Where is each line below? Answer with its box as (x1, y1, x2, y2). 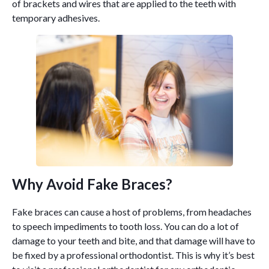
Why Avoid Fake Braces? (12, 175, 172, 193)
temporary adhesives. (12, 12, 100, 24)
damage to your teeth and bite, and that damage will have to (12, 234, 255, 246)
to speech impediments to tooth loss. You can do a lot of (12, 220, 239, 232)
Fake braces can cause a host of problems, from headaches (12, 205, 252, 217)
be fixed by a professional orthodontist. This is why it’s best (12, 249, 255, 261)
